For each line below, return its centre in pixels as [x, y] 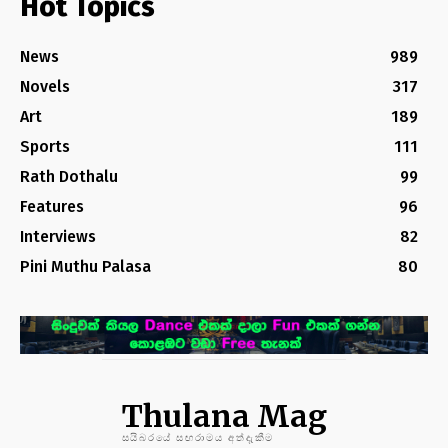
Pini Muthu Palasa [85, 267]
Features [52, 207]
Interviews [58, 237]
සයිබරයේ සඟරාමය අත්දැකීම [198, 438]
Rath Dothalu [69, 177]
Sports [45, 147]
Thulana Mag [224, 416]
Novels [45, 87]
